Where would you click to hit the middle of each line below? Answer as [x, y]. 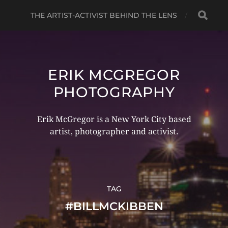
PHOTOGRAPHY [114, 92]
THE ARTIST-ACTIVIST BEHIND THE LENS [104, 15]
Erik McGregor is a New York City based [114, 119]
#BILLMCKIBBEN [114, 206]
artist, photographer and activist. [114, 132]
